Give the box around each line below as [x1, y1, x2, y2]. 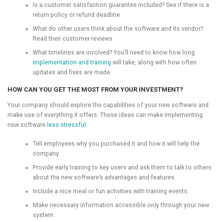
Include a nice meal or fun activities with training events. [32, 187, 189, 195]
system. [32, 211, 55, 219]
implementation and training [32, 59, 111, 66]
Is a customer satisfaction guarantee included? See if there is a [32, 1, 209, 8]
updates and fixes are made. [32, 69, 111, 76]
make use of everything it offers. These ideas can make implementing [7, 111, 203, 118]
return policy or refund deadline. [32, 11, 121, 18]
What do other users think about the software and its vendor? [32, 25, 203, 32]
